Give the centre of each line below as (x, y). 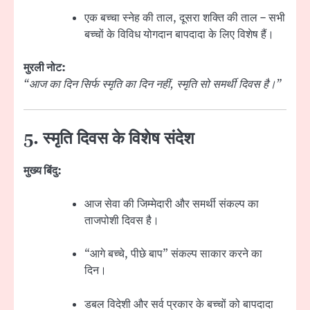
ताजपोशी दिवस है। (122, 221)
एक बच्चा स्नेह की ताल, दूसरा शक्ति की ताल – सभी (185, 18)
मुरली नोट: (45, 68)
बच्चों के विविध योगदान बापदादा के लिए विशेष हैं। (179, 34)
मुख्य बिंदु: (43, 171)
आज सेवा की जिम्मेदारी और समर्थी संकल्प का (172, 204)
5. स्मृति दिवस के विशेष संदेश (109, 139)
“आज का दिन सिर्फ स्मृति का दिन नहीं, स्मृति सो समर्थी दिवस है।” (153, 85)
